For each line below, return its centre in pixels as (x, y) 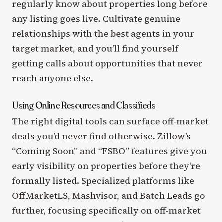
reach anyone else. (53, 78)
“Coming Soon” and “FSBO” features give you (110, 151)
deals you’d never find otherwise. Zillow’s (101, 136)
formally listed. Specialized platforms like (103, 180)
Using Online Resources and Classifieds (84, 105)
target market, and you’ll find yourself (95, 48)
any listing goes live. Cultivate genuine (96, 18)
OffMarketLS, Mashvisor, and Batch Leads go (109, 195)
